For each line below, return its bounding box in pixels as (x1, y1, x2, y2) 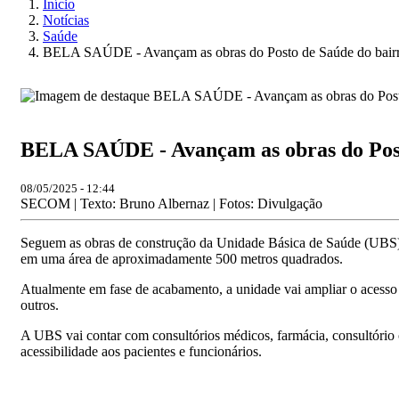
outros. (20, 297, 59, 313)
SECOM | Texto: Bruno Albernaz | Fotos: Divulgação (20, 195, 322, 211)
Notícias (43, 12, 89, 28)
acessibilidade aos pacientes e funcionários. (20, 343, 262, 359)
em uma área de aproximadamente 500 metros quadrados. (20, 250, 343, 266)
